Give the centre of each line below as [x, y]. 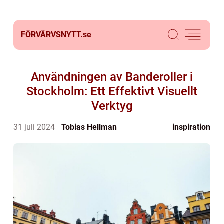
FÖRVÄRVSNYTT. [52, 35]
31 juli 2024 [35, 127]
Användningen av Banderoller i [112, 77]
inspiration [191, 127]
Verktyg [112, 106]
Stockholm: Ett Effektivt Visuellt [112, 91]
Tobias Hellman [89, 127]
